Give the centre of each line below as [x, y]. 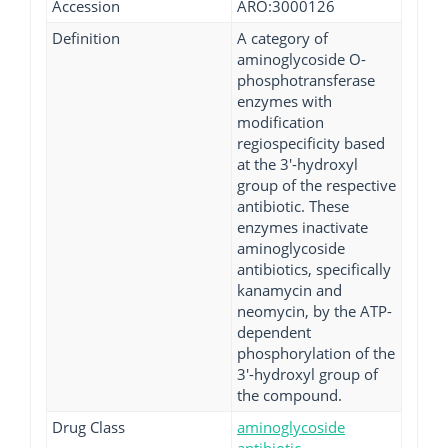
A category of [282, 38]
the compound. [289, 395]
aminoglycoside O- [301, 59]
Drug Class [88, 427]
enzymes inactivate [302, 227]
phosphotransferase [306, 80]
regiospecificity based [311, 143]
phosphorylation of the [316, 353]
